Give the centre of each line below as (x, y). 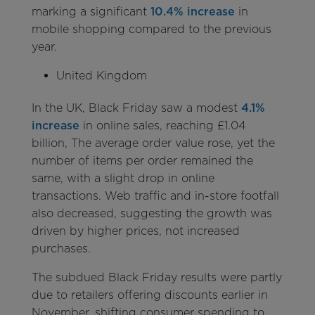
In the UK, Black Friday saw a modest (134, 108)
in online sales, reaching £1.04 (162, 125)
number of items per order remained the (142, 160)
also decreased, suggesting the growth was (152, 213)
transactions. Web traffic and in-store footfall (155, 195)
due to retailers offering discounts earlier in (149, 295)
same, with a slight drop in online (123, 178)
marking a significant (91, 11)
